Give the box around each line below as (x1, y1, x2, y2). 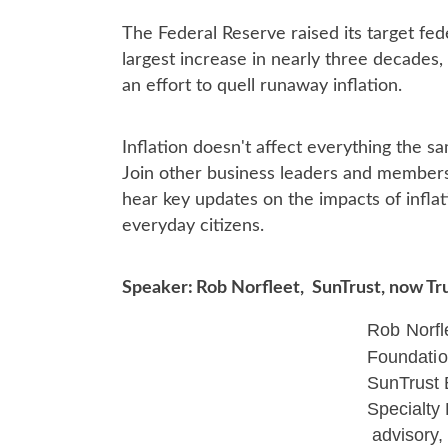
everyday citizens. (122, 217, 264, 235)
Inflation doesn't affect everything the (122, 139, 422, 157)
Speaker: (122, 279, 193, 297)
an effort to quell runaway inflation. (122, 77, 407, 95)
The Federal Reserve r (122, 25, 298, 43)
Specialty (367, 399, 445, 419)
